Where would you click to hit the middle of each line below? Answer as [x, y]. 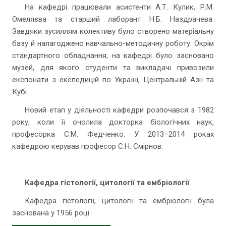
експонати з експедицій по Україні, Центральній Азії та [113, 80]
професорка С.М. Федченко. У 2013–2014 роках [113, 134]
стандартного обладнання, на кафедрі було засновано [113, 55]
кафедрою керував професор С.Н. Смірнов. [88, 146]
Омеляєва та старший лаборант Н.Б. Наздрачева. [113, 19]
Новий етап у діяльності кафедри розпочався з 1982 [119, 110]
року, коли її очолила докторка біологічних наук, [113, 122]
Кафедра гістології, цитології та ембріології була [119, 201]
